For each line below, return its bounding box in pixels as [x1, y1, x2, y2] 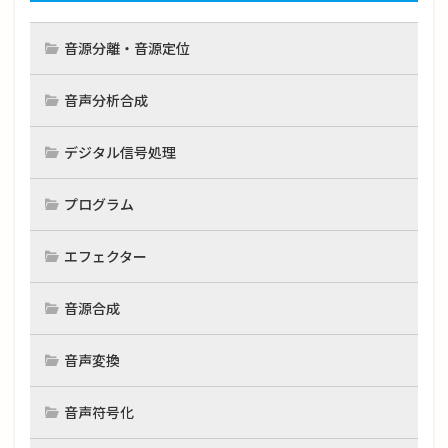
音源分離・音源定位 [64, 40, 190, 58]
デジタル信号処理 [64, 144, 176, 162]
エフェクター [64, 248, 147, 266]
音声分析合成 [64, 92, 148, 110]
